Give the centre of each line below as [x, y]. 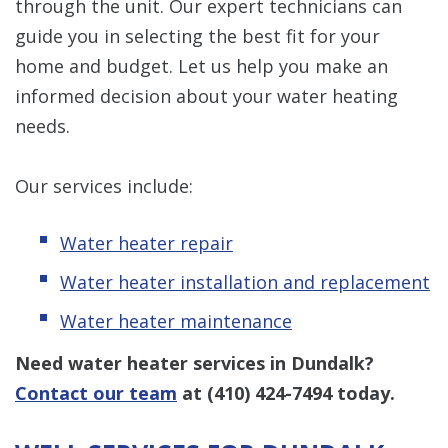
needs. [42, 125]
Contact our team [96, 392]
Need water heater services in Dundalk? [194, 362]
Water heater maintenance [176, 320]
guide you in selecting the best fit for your [197, 35]
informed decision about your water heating [206, 95]
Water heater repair [146, 242]
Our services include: [104, 185]
